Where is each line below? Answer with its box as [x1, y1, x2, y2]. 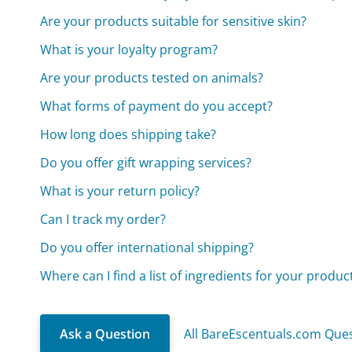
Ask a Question [60, 324, 151, 343]
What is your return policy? [40, 181, 200, 200]
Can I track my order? [40, 210, 167, 228]
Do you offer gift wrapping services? [40, 153, 252, 171]
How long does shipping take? [40, 125, 217, 143]
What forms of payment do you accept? [40, 97, 273, 115]
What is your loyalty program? [40, 40, 218, 58]
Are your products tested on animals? [40, 68, 264, 86]
